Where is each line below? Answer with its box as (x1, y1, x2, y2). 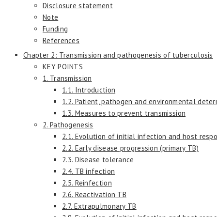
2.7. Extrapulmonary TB (62, 201, 137, 211)
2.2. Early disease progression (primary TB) (62, 143, 199, 153)
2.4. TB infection (62, 166, 115, 176)
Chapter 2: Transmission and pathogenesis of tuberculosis (23, 50, 213, 60)
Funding (43, 24, 68, 33)
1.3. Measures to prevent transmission (62, 108, 186, 118)
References (43, 35, 79, 45)
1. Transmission (43, 73, 92, 83)
